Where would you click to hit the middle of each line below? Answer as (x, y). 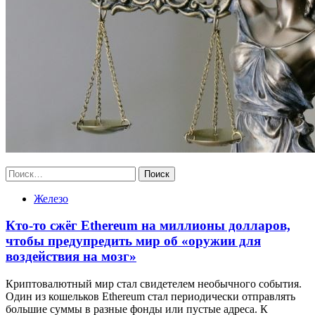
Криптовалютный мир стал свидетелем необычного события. (154, 284)
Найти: (22, 172)
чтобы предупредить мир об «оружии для (133, 241)
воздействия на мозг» (71, 257)
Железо (51, 198)
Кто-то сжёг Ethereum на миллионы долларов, (148, 226)
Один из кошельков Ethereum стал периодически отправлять (150, 297)
